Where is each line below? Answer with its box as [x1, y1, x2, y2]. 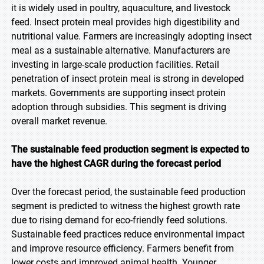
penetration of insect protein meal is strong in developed [11, 73, 244, 84]
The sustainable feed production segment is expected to [11, 144, 249, 155]
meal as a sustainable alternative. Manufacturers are [11, 45, 230, 56]
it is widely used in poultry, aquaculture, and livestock [11, 2, 230, 14]
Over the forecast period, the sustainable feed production [11, 186, 246, 197]
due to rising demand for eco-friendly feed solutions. [11, 214, 227, 226]
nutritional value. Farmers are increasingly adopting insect [11, 31, 252, 42]
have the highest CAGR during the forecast [11, 158, 192, 169]
